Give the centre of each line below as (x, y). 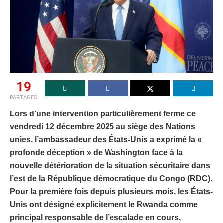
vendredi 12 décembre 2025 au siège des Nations (103, 127)
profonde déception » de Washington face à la (96, 153)
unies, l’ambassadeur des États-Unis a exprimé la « (106, 140)
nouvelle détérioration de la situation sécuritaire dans (110, 166)
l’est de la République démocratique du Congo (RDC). (111, 179)
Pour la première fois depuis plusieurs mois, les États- (111, 192)
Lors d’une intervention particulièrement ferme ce (103, 114)
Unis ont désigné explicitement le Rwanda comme (104, 205)
